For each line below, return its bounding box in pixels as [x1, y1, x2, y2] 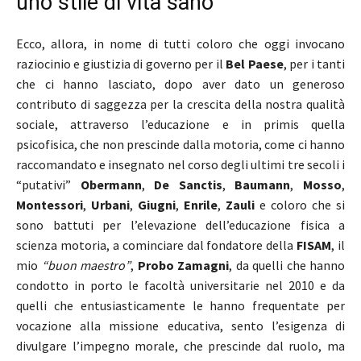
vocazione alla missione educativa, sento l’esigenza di [16, 317, 345, 334]
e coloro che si [255, 196, 345, 213]
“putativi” [16, 176, 81, 193]
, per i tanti [283, 55, 346, 72]
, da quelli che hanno [229, 256, 345, 273]
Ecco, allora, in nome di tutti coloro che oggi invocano [16, 35, 345, 52]
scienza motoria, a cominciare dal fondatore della [16, 236, 297, 253]
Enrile [184, 196, 218, 213]
